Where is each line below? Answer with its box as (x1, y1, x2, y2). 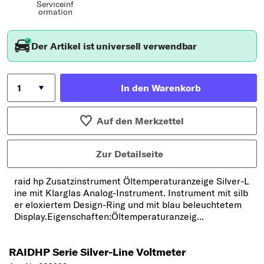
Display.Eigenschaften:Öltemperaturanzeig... (14, 210, 204, 223)
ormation (38, 6, 72, 18)
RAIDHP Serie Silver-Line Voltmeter (9, 245, 186, 259)
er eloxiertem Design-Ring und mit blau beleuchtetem (14, 199, 242, 211)
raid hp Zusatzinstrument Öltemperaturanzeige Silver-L (14, 175, 249, 187)
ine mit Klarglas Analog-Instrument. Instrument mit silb (14, 187, 248, 199)
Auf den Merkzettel (97, 115, 184, 127)
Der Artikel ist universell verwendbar (31, 40, 197, 52)
